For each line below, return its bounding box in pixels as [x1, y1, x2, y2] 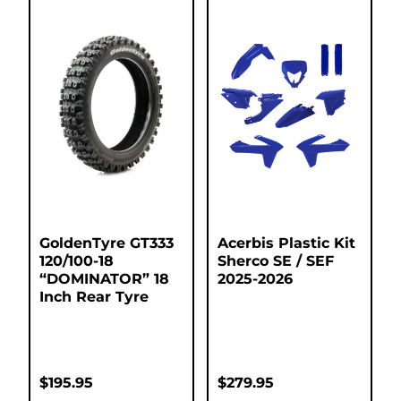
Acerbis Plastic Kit [218, 235, 355, 252]
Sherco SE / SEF [218, 252, 334, 270]
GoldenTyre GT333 [39, 235, 174, 252]
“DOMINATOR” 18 [39, 270, 169, 288]
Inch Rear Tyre [39, 288, 149, 306]
